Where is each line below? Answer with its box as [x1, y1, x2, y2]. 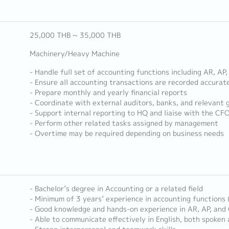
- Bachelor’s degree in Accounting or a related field [29, 184, 203, 194]
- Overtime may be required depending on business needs [29, 128, 224, 139]
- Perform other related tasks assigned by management [29, 118, 218, 128]
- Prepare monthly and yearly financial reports [29, 87, 187, 98]
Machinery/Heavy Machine [29, 49, 120, 59]
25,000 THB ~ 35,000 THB [29, 30, 121, 40]
